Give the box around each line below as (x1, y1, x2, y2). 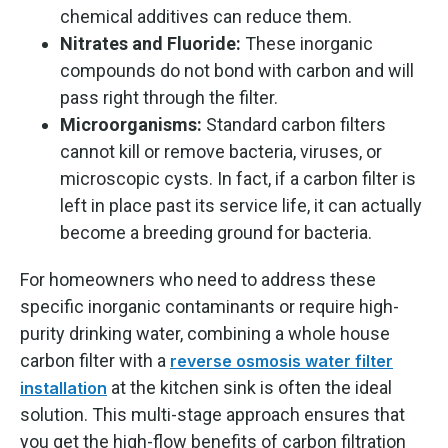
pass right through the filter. (60, 86, 278, 108)
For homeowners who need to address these (20, 268, 376, 290)
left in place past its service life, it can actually (60, 194, 422, 216)
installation (20, 377, 107, 398)
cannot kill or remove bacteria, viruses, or (60, 140, 382, 162)
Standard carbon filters (202, 113, 386, 135)
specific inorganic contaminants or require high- (20, 295, 399, 317)
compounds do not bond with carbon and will (60, 59, 414, 81)
